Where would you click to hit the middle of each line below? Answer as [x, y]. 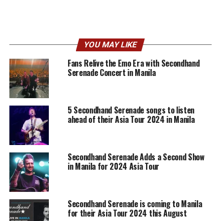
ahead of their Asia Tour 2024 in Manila [131, 120]
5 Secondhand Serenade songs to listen [131, 110]
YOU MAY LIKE [111, 45]
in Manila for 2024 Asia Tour [113, 166]
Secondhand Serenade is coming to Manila [135, 204]
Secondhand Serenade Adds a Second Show [136, 157]
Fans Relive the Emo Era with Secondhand [133, 63]
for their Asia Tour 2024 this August [127, 213]
